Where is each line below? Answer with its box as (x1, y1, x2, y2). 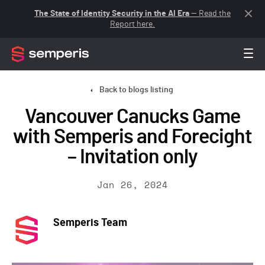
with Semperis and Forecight (13, 127, 252, 147)
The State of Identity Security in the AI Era (34, 9, 189, 18)
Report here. (110, 20, 155, 28)
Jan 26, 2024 (97, 181, 168, 190)
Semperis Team (53, 218, 127, 228)
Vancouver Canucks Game (25, 107, 240, 127)
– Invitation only (67, 147, 198, 167)
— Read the (189, 9, 231, 18)
